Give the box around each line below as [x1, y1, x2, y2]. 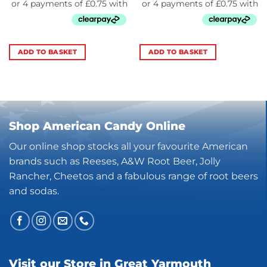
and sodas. [9, 185, 59, 197]
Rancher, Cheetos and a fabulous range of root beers [9, 170, 258, 182]
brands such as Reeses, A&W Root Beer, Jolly [9, 156, 221, 167]
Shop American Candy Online [9, 119, 185, 133]
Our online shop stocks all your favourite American [9, 141, 248, 153]
